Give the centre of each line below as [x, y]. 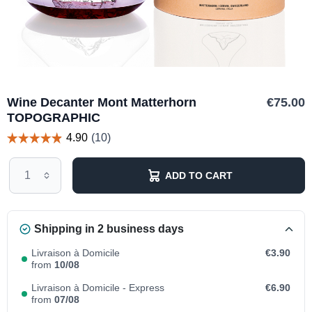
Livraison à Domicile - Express [98, 288]
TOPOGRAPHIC [54, 118]
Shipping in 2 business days [109, 229]
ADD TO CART [198, 175]
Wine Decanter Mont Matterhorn [102, 102]
